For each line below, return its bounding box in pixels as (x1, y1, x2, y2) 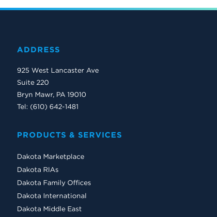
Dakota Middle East (17, 204, 82, 213)
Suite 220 (17, 78, 49, 87)
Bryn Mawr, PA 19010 (17, 90, 86, 99)
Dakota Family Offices (17, 178, 91, 187)
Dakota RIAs (17, 165, 59, 174)
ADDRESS (17, 44, 60, 54)
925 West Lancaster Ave (17, 66, 99, 75)
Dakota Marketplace (17, 152, 84, 161)
